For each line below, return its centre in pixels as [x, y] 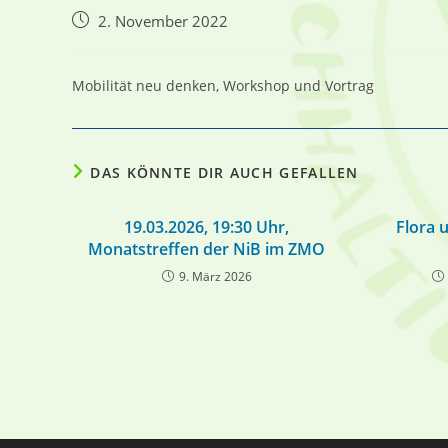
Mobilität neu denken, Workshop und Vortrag [223, 85]
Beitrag [95, 20]
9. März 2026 [215, 276]
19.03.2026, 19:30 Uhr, [207, 227]
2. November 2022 [163, 21]
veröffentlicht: [118, 41]
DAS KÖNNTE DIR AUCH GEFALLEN [224, 172]
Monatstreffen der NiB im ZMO [207, 249]
